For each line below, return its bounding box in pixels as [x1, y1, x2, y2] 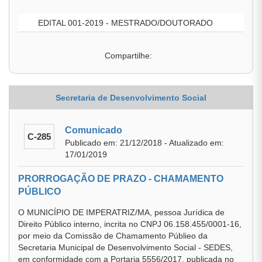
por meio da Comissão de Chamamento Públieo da [18, 231, 208, 240]
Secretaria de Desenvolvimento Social [56, 93, 206, 102]
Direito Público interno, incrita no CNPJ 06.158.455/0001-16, [18, 219, 242, 229]
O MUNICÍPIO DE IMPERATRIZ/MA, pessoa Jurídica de [18, 208, 225, 217]
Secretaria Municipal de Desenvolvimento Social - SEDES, [18, 243, 233, 252]
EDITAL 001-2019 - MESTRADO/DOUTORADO [36, 18, 213, 27]
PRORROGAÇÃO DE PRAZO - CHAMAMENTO [18, 174, 223, 184]
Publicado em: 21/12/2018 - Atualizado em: [65, 138, 224, 147]
